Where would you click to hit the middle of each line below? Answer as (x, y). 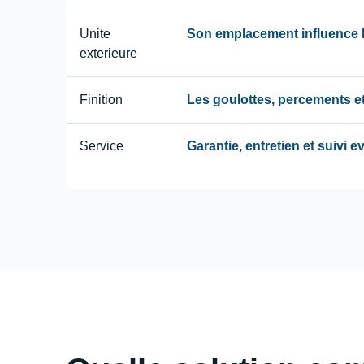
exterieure (108, 53)
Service (101, 145)
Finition (101, 99)
